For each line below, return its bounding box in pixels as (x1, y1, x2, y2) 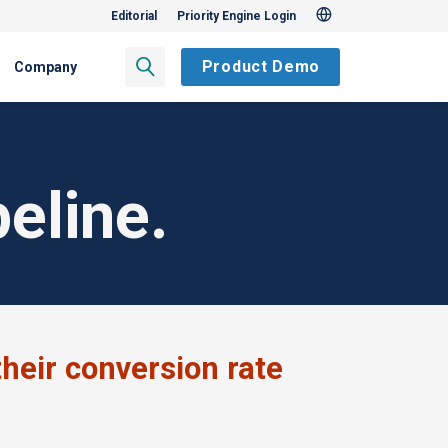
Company (14, 59, 78, 75)
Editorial (111, 9, 158, 23)
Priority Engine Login (177, 9, 297, 23)
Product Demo (201, 57, 321, 77)
